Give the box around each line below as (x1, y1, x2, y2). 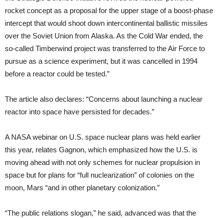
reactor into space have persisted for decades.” (5, 108, 154, 116)
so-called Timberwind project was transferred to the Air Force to (5, 44, 205, 53)
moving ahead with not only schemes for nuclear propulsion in (5, 158, 200, 167)
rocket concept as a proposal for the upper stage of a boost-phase (5, 6, 213, 15)
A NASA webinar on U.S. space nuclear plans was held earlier (5, 133, 200, 142)
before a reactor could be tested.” (5, 70, 109, 78)
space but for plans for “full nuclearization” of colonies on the (5, 171, 194, 180)
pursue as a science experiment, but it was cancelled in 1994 (5, 57, 198, 66)
